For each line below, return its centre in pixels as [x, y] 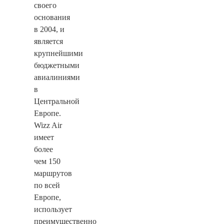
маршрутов [53, 173]
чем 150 [47, 161]
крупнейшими [58, 53]
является [48, 41]
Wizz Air [48, 125]
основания [52, 17]
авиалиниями [57, 77]
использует [53, 209]
